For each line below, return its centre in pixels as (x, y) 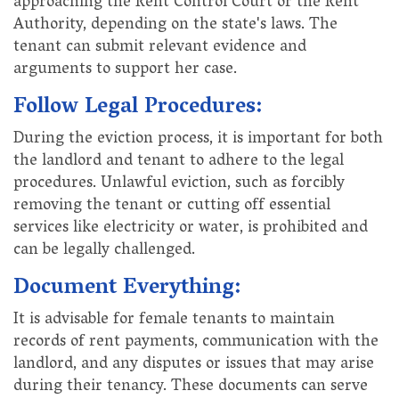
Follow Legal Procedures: (138, 108)
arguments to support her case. (125, 70)
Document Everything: (127, 289)
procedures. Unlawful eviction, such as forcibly (179, 184)
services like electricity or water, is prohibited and (191, 228)
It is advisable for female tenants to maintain (174, 320)
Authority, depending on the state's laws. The (175, 25)
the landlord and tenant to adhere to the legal (179, 162)
